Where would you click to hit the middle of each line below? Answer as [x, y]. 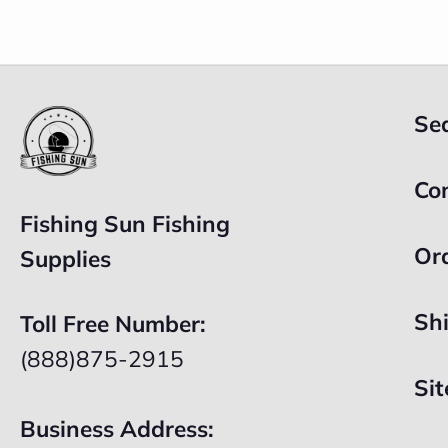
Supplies [65, 258]
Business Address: [117, 428]
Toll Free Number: [113, 323]
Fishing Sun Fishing [125, 223]
